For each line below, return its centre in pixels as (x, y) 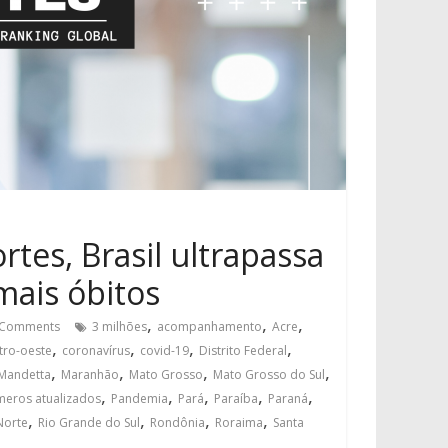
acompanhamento (209, 326)
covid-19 (164, 350)
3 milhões (119, 326)
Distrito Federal (243, 350)
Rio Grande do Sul (89, 422)
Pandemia (139, 398)
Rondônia (177, 422)
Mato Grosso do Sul (269, 374)
